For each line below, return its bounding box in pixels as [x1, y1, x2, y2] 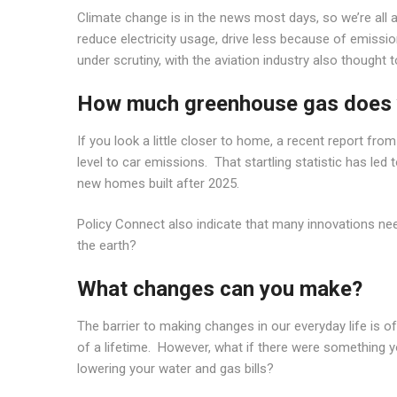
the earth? [77, 237, 136, 253]
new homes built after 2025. [77, 175, 239, 191]
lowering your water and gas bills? [77, 360, 274, 377]
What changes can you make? [77, 276, 362, 301]
